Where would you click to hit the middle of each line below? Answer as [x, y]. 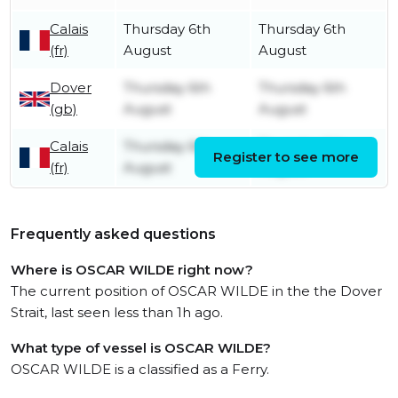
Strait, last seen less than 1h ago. [117, 313]
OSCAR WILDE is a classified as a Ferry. [140, 370]
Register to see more [286, 157]
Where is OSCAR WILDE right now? [132, 270]
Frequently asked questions [113, 235]
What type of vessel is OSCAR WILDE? [141, 348]
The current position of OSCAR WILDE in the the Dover [196, 291]
